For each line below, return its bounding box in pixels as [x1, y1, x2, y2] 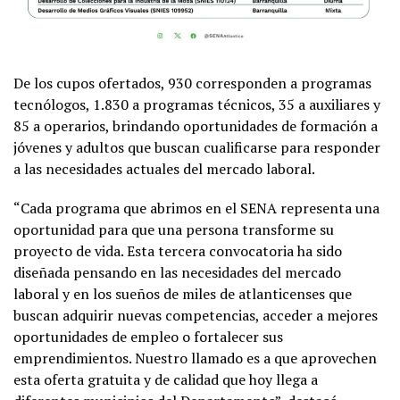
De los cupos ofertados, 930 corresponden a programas [13, 73, 371, 94]
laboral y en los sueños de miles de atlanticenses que [13, 284, 352, 304]
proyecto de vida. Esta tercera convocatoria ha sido [13, 241, 342, 262]
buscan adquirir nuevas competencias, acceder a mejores [13, 305, 378, 326]
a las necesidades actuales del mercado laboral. [13, 159, 315, 179]
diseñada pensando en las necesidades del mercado [13, 262, 341, 283]
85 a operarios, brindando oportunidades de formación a [13, 116, 378, 137]
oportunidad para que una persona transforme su [13, 220, 334, 240]
